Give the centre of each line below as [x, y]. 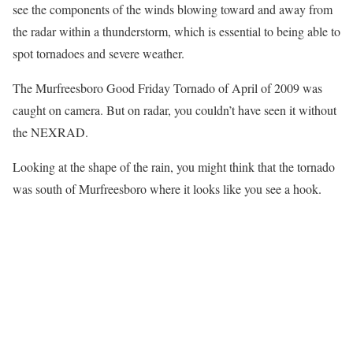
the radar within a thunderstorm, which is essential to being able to [176, 31]
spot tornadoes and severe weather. [98, 53]
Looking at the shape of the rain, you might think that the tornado [174, 167]
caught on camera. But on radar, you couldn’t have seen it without [175, 110]
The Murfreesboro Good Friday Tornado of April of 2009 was [167, 88]
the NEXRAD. [50, 132]
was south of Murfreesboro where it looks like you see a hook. [167, 189]
